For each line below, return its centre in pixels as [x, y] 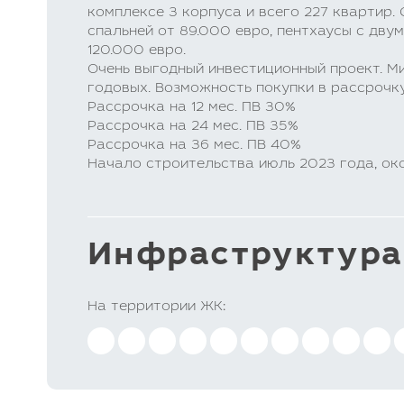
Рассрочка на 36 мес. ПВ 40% [194, 146]
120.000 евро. [137, 51]
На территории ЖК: [156, 307]
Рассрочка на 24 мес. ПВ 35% [193, 127]
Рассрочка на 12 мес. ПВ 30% [191, 108]
